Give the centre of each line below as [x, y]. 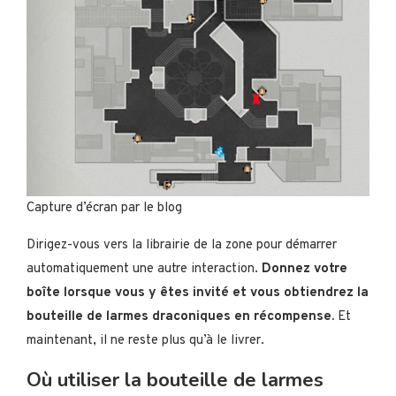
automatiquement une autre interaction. [144, 269]
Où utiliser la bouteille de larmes [175, 380]
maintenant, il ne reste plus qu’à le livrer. [145, 340]
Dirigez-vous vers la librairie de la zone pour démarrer [182, 245]
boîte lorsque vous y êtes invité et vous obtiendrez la [198, 293]
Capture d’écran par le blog [104, 208]
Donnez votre [305, 269]
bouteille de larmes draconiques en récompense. [180, 316]
